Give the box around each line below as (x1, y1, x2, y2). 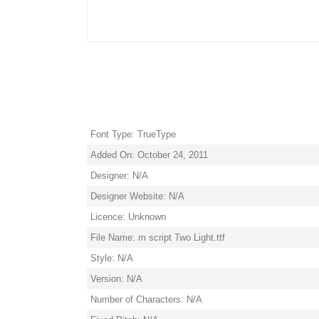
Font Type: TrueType (90, 129, 176, 140)
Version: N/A (90, 273, 142, 284)
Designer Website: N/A (90, 191, 184, 202)
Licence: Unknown (90, 211, 166, 222)
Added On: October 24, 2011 (90, 150, 208, 160)
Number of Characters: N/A (90, 294, 202, 305)
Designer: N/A (90, 170, 148, 181)
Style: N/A (90, 253, 133, 263)
